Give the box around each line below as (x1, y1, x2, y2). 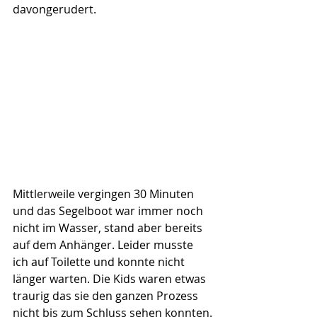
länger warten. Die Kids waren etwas (13, 271, 209, 287)
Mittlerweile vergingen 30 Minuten (13, 186, 197, 202)
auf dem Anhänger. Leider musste (13, 237, 196, 253)
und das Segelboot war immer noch (13, 203, 206, 219)
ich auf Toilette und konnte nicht (13, 254, 188, 270)
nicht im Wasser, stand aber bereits (13, 220, 205, 236)
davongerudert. (13, 1, 96, 18)
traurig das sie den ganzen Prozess (13, 288, 201, 304)
